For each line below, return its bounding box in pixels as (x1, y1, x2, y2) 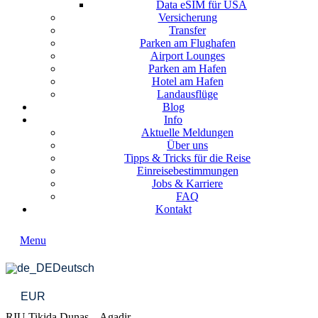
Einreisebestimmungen (136, 165, 238, 177)
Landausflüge (157, 88, 218, 100)
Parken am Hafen (148, 62, 226, 75)
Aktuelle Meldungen (141, 126, 234, 138)
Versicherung (158, 11, 217, 23)
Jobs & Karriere (152, 177, 223, 190)
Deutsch (53, 262, 94, 274)
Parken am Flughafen (139, 37, 236, 49)
